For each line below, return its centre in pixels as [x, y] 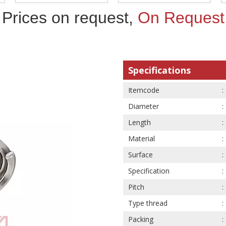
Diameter [144, 106]
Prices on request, [70, 18]
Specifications [159, 70]
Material [142, 138]
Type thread [148, 203]
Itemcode [144, 90]
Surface [140, 155]
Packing [141, 219]
